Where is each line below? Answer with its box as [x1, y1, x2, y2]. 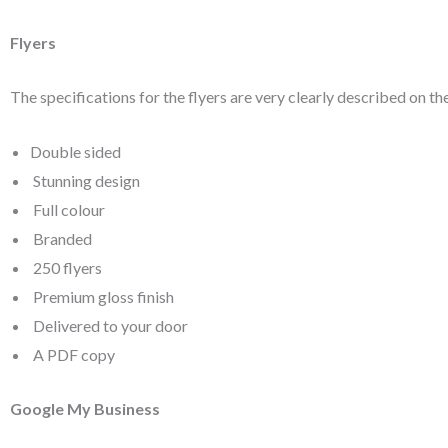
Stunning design [30, 170, 140, 190]
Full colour [30, 199, 105, 219]
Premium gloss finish [30, 286, 174, 306]
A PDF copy [30, 344, 115, 364]
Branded [30, 228, 92, 248]
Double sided [30, 141, 121, 161]
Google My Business [10, 399, 160, 419]
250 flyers [30, 257, 102, 277]
